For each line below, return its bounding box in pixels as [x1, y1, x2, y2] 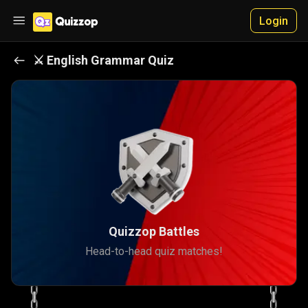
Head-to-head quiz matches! [85, 245, 223, 258]
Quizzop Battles [109, 224, 199, 239]
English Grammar [47, 53, 145, 67]
